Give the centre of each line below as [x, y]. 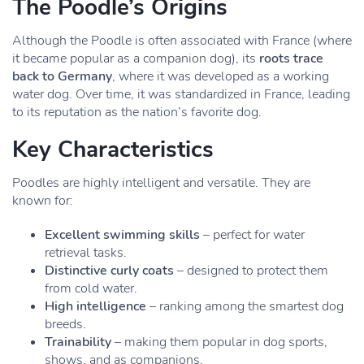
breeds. [65, 324]
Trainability [78, 342]
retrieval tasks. [86, 253]
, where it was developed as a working [221, 76]
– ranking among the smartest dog [245, 306]
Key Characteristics [113, 149]
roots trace [291, 58]
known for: [43, 201]
